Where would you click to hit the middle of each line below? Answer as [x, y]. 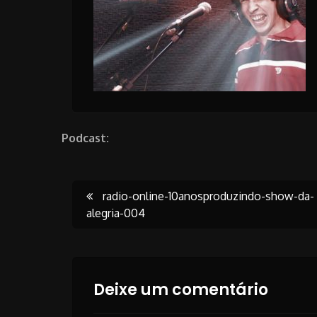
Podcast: [85, 138]
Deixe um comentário [181, 290]
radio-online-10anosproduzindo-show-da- [207, 196]
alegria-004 [116, 213]
